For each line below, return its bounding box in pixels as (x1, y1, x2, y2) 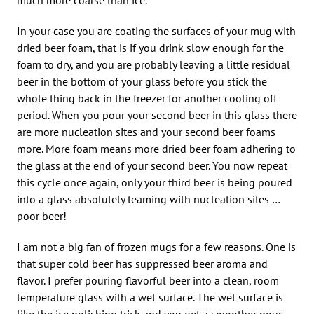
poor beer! (17, 208, 67, 223)
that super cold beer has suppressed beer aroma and (17, 256, 268, 271)
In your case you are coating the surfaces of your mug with (17, 23, 296, 38)
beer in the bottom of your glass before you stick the (17, 74, 267, 88)
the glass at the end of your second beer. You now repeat (17, 158, 287, 172)
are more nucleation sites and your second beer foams (17, 124, 275, 139)
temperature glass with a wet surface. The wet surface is (17, 289, 283, 304)
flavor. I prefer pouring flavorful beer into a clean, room (17, 273, 279, 287)
